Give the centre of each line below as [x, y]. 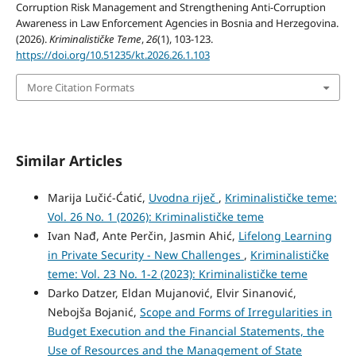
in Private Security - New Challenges [145, 255]
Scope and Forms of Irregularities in [236, 312]
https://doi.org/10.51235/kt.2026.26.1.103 [112, 55]
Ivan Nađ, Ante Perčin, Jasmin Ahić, [143, 236]
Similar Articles [69, 161]
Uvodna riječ [183, 198]
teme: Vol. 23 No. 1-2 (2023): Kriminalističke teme [177, 274]
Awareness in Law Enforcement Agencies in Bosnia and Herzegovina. [177, 23]
